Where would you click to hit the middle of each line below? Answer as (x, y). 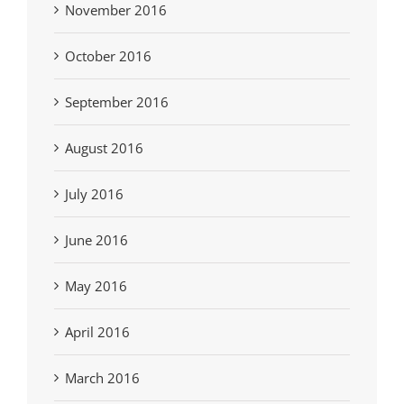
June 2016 (96, 240)
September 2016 (117, 102)
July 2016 (94, 194)
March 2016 (102, 378)
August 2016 (104, 148)
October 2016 (108, 56)
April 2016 (97, 332)
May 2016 (96, 286)
